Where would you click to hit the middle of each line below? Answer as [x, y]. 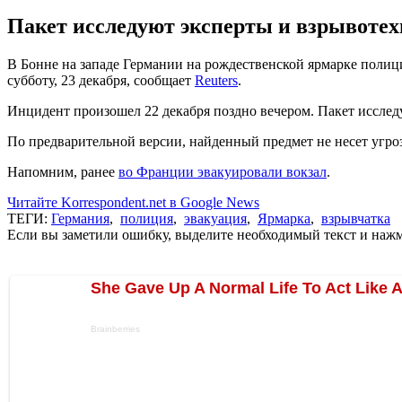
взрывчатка [356, 218]
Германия [80, 218]
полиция [147, 218]
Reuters [216, 80]
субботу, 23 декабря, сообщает [101, 80]
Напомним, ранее [63, 171]
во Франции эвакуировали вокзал [223, 171]
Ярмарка [284, 218]
